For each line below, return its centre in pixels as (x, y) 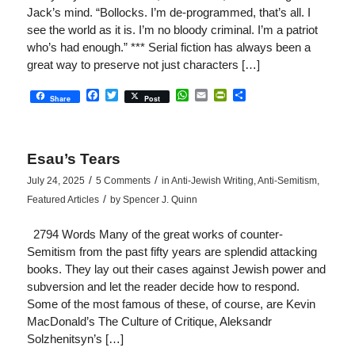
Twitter (136, 95)
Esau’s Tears (73, 158)
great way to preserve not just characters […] (143, 64)
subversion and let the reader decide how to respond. (163, 286)
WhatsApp (218, 95)
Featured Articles (63, 199)
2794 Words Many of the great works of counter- (155, 234)
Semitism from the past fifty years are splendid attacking (172, 251)
